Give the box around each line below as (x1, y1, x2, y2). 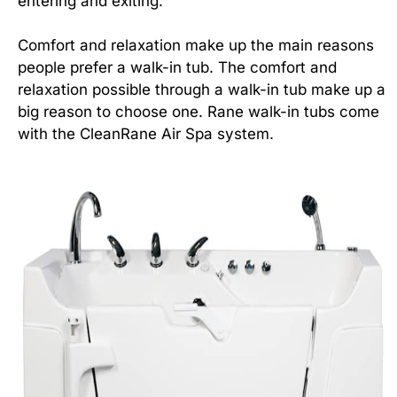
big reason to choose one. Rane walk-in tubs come (18, 103, 379, 121)
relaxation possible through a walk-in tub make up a (18, 81, 385, 98)
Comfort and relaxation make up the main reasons (18, 36, 374, 54)
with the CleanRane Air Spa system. (18, 125, 274, 143)
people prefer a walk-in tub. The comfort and (18, 58, 337, 76)
